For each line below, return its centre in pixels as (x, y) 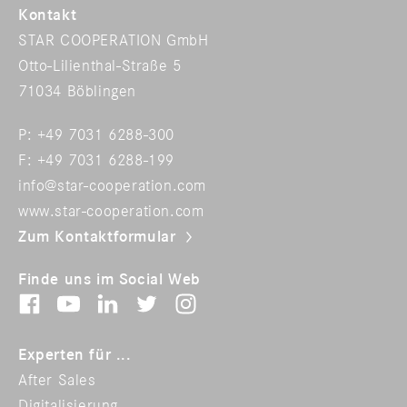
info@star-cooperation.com (112, 186)
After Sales (57, 381)
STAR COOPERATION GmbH (114, 41)
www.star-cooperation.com (111, 211)
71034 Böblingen (77, 92)
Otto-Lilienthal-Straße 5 (100, 66)
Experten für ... (75, 355)
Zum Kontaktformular (97, 237)
